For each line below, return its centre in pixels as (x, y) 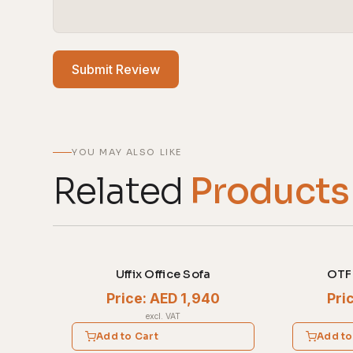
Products (269, 191)
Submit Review (116, 69)
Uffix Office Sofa (163, 275)
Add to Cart (127, 336)
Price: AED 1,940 (163, 298)
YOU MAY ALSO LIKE (127, 152)
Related (122, 191)
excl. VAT (163, 316)
